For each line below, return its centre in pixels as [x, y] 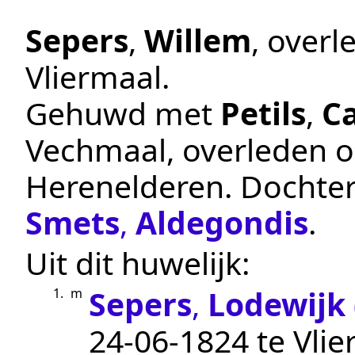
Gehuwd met [123, 113]
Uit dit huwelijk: [137, 263]
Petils [263, 113]
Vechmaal [96, 150]
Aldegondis [222, 223]
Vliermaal [94, 77]
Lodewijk [277, 303]
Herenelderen [125, 186]
